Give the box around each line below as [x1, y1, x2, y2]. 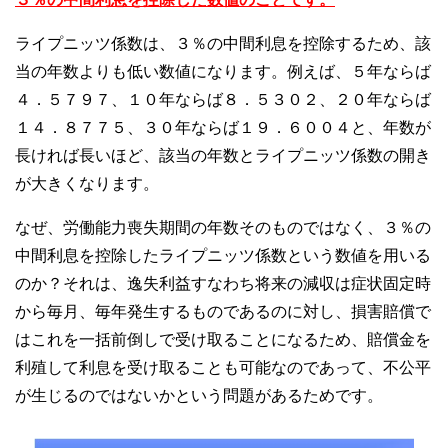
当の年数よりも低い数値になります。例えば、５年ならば [15, 62, 431, 80]
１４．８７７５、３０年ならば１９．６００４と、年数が [15, 118, 431, 136]
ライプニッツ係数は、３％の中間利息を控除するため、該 [15, 34, 431, 52]
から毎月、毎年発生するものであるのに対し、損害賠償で [15, 302, 431, 320]
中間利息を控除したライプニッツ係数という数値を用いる [15, 246, 431, 264]
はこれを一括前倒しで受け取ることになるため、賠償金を [15, 330, 431, 348]
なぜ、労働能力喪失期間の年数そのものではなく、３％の [15, 218, 431, 236]
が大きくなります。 [15, 174, 159, 192]
